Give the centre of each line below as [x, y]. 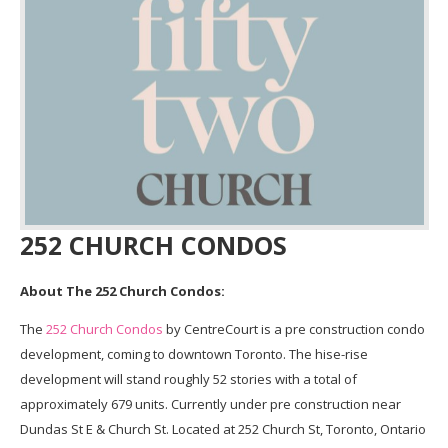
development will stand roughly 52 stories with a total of [188, 379]
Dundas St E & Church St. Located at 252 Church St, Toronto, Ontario [222, 429]
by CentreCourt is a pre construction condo [293, 329]
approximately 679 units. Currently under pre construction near [210, 404]
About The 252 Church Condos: [122, 291]
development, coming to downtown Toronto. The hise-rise [193, 354]
